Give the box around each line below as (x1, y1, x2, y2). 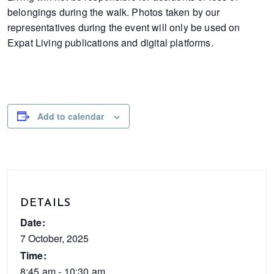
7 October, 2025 (20, 231, 89, 245)
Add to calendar (37, 109, 104, 122)
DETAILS (20, 197, 71, 209)
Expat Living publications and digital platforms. (7, 35, 213, 50)
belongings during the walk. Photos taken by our (7, 4, 220, 19)
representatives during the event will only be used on (7, 20, 240, 34)
